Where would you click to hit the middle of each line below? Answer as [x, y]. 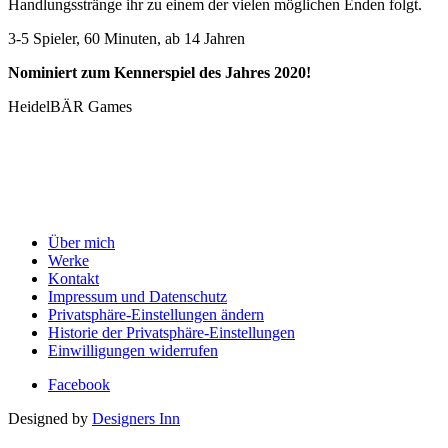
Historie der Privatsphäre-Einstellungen [171, 332]
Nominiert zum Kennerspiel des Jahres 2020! [159, 72]
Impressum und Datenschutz [137, 296]
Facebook [79, 384]
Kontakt [73, 278]
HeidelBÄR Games [70, 106]
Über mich [81, 242]
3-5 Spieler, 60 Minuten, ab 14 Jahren [126, 38]
